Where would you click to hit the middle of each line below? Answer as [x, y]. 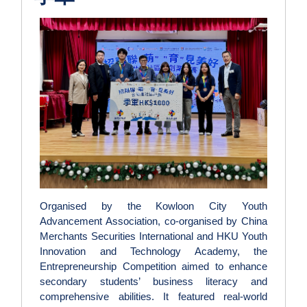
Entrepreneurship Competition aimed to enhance [153, 267]
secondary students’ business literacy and [153, 282]
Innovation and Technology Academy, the [153, 251]
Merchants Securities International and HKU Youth [153, 236]
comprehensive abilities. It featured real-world [153, 297]
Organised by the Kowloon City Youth [153, 206]
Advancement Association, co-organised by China [153, 221]
